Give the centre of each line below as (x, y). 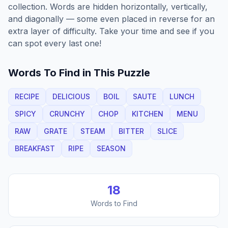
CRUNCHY (67, 114)
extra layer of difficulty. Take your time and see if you (111, 31)
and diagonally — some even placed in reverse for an (111, 19)
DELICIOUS (71, 96)
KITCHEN (148, 114)
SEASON (111, 148)
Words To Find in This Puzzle (79, 73)
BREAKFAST (35, 148)
